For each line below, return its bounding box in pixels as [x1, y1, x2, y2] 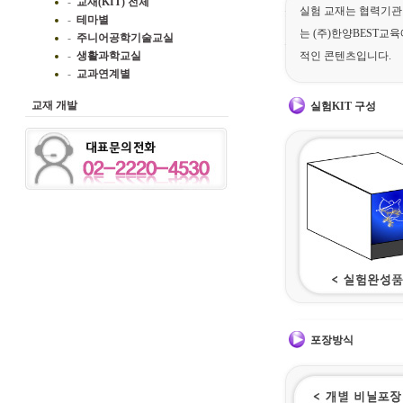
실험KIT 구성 [310, 100, 376, 112]
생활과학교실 [76, 49, 141, 62]
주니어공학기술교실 [76, 31, 174, 44]
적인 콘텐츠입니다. [300, 49, 391, 62]
